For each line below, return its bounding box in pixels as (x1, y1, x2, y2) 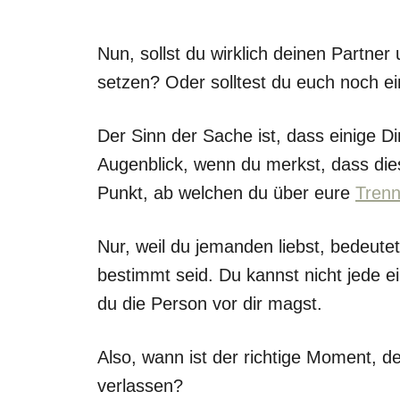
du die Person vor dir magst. (97, 293, 328, 313)
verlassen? (97, 375, 188, 396)
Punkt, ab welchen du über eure (97, 182, 355, 203)
